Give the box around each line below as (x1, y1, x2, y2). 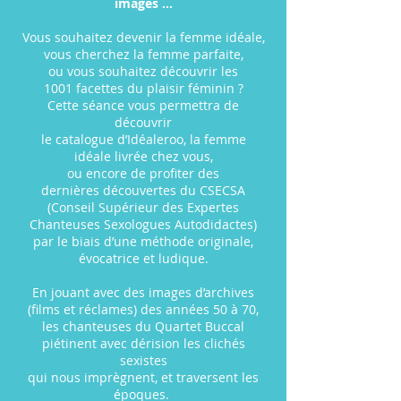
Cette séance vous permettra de (47, 97, 239, 114)
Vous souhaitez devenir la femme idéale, (21, 29, 265, 46)
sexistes (119, 352, 167, 369)
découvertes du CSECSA (103, 182, 245, 199)
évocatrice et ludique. (78, 250, 209, 267)
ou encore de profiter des (67, 165, 219, 182)
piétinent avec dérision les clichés (41, 335, 245, 352)
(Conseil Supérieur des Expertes (47, 199, 239, 216)
